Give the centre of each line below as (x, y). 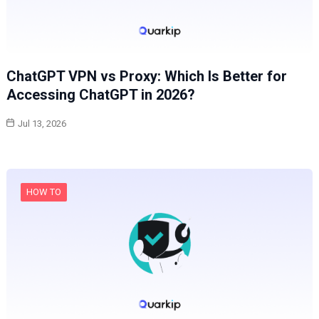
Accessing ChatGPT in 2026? (100, 95)
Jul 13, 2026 (42, 124)
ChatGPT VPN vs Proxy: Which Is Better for (146, 77)
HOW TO (43, 192)
